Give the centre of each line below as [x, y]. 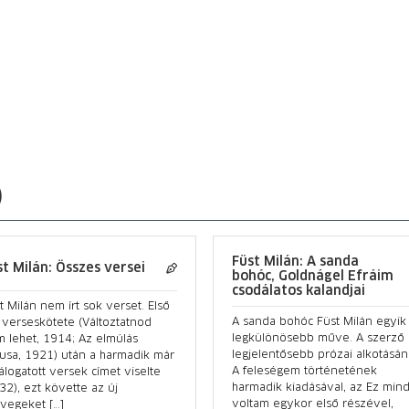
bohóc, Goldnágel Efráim [312, 276]
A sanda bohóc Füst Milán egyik [319, 322]
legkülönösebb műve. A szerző [318, 338]
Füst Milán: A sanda [295, 262]
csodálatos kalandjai [298, 291]
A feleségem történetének [304, 371]
